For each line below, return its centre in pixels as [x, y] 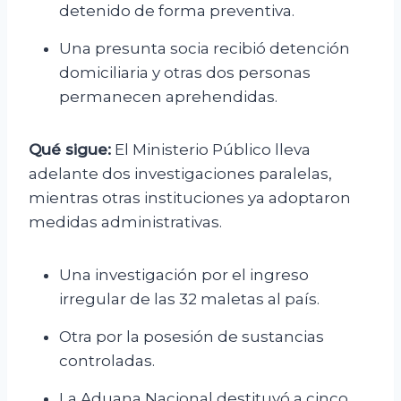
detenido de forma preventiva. [177, 11]
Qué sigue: [70, 150]
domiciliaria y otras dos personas [185, 73]
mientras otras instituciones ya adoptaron [190, 198]
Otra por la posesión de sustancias [192, 337]
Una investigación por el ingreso [184, 275]
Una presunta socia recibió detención [205, 49]
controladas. [107, 361]
